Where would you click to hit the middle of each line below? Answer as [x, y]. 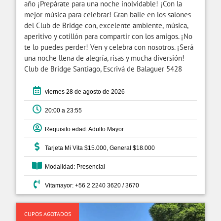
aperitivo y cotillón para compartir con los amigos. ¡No [108, 37]
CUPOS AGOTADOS [48, 214]
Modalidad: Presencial [74, 167]
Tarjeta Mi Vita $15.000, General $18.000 [98, 148]
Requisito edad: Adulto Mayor [83, 129]
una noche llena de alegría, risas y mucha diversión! [104, 58]
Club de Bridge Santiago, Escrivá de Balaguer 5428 [103, 69]
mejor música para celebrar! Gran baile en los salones [108, 15]
